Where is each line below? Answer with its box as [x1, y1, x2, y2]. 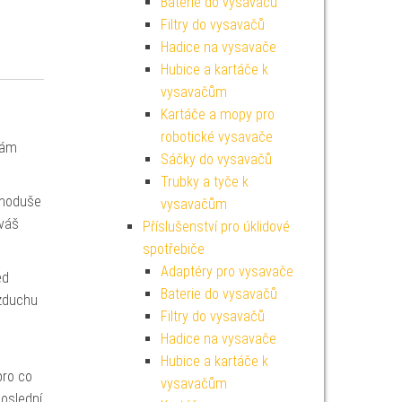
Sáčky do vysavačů [160, 151, 272, 168]
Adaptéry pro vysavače [160, 263, 293, 280]
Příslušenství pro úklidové [142, 218, 290, 235]
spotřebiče [142, 240, 205, 258]
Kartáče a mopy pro [160, 106, 275, 123]
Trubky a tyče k [160, 173, 249, 190]
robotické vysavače [160, 128, 273, 145]
